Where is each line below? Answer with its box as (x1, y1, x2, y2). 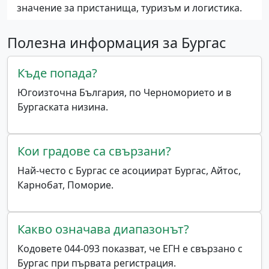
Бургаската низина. (17, 100, 108, 114)
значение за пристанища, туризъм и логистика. (17, 1, 242, 15)
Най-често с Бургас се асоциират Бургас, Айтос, (17, 164, 241, 178)
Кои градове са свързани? (17, 143, 171, 160)
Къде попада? (17, 65, 97, 82)
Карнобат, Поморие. (17, 178, 113, 192)
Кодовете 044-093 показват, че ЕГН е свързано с (17, 242, 243, 256)
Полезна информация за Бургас (7, 33, 226, 53)
